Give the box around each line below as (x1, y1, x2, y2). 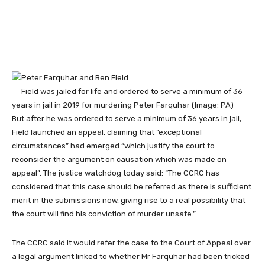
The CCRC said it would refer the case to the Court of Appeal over (12, 238, 251, 247)
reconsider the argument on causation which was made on (12, 154, 227, 164)
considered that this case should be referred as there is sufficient (12, 182, 251, 191)
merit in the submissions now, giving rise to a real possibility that (12, 195, 245, 205)
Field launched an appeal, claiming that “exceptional (12, 127, 202, 137)
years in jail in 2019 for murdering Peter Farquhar (12, 100, 192, 109)
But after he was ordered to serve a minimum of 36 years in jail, (12, 114, 241, 123)
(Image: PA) (192, 100, 234, 109)
